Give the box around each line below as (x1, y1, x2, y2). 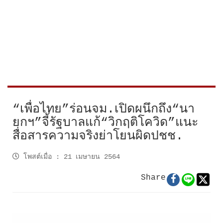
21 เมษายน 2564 (64, 152, 120, 161)
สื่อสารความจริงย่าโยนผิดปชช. (12, 128, 183, 143)
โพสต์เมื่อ (23, 152, 52, 161)
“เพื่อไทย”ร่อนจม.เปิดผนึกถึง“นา (12, 102, 195, 116)
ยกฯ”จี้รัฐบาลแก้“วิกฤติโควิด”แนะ (12, 115, 198, 130)
